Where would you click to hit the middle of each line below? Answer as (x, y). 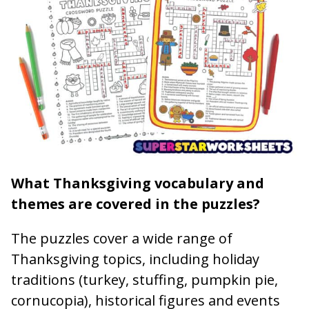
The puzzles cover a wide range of (122, 238)
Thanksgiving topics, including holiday (135, 259)
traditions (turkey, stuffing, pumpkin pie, (144, 279)
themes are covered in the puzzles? (136, 203)
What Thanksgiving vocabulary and (138, 183)
